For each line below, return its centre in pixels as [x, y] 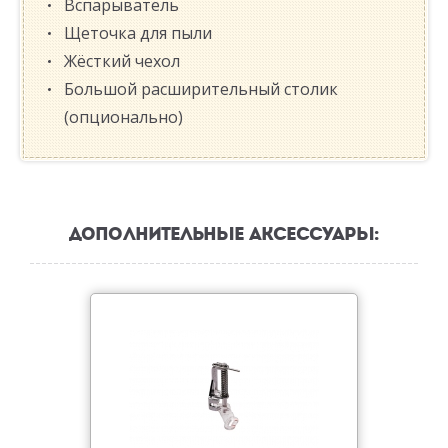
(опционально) [123, 117]
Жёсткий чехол [122, 61]
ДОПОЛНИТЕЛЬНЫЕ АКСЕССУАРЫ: [224, 234]
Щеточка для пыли [138, 33]
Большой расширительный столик [201, 89]
